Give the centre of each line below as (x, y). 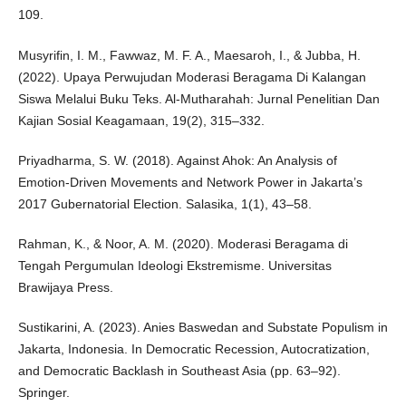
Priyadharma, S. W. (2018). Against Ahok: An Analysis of (177, 160)
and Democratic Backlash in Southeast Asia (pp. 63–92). (179, 370)
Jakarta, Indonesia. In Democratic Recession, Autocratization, (193, 348)
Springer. (43, 392)
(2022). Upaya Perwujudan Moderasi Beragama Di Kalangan (192, 77)
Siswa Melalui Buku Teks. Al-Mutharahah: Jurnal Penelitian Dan (198, 98)
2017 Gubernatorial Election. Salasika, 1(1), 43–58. (164, 203)
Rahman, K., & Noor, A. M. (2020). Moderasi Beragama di (183, 243)
